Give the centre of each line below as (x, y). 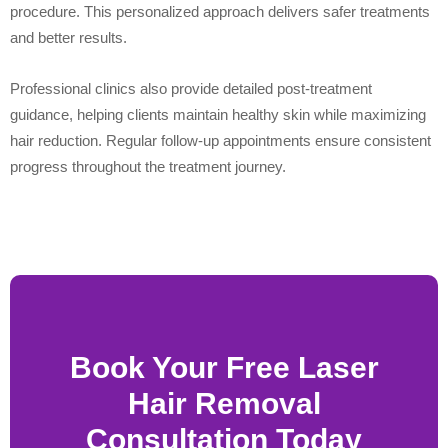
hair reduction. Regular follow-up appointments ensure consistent (220, 141)
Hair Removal (224, 404)
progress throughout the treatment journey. (148, 167)
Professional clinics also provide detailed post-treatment (191, 89)
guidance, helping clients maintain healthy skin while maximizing (218, 115)
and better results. (68, 38)
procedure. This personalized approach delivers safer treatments (220, 12)
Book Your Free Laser (224, 368)
